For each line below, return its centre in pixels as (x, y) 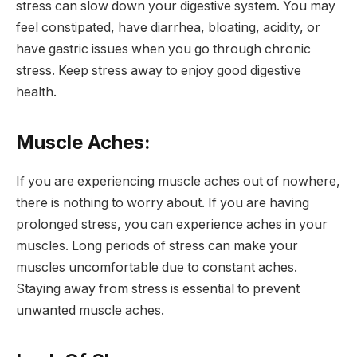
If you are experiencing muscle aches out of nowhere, (178, 181)
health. (36, 92)
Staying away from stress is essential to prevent (158, 288)
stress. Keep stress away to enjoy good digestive (159, 70)
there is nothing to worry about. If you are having (163, 202)
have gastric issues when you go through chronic (163, 49)
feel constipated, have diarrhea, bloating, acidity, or (168, 27)
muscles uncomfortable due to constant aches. (157, 267)
